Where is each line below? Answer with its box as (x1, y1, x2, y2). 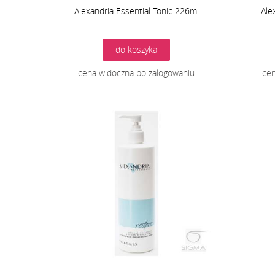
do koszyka (115, 44, 157, 56)
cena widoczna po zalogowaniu (78, 67, 195, 79)
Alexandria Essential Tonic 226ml (74, 5, 199, 17)
